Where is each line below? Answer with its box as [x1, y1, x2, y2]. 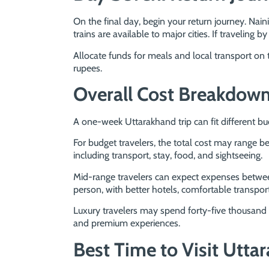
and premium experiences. [73, 217, 180, 229]
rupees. [73, 62, 102, 74]
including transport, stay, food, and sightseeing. [73, 150, 262, 162]
